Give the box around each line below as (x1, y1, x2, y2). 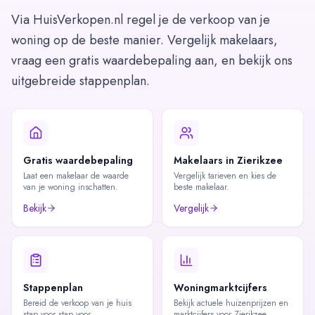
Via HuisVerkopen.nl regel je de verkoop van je (11, 11, 270, 29)
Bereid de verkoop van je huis (23, 297, 131, 309)
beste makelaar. (174, 181, 229, 193)
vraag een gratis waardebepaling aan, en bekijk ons (11, 51, 292, 70)
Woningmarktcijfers (174, 281, 267, 295)
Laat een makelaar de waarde (23, 169, 129, 182)
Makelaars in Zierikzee (174, 153, 283, 167)
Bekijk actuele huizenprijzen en (174, 297, 288, 309)
